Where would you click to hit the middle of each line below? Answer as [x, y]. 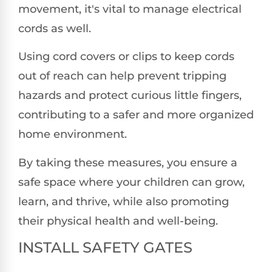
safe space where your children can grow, [131, 182]
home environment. [73, 134]
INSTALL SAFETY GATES [105, 247]
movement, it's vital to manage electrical [130, 9]
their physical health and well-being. [118, 221]
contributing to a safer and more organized [136, 115]
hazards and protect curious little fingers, [130, 96]
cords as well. [55, 28]
